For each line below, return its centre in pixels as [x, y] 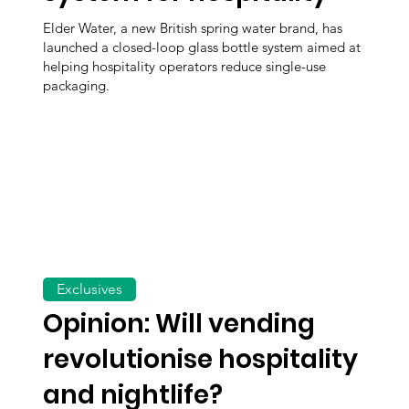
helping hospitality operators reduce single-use [185, 67]
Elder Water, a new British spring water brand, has [193, 28]
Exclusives [90, 289]
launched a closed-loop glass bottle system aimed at [202, 47]
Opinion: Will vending [179, 324]
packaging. [77, 86]
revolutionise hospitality [201, 360]
